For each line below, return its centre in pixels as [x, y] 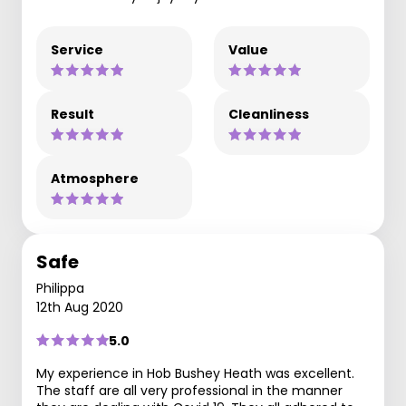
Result [72, 114]
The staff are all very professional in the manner [189, 390]
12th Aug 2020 [80, 307]
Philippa [60, 288]
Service [77, 49]
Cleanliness [269, 114]
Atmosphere [95, 178]
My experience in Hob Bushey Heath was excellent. [195, 373]
